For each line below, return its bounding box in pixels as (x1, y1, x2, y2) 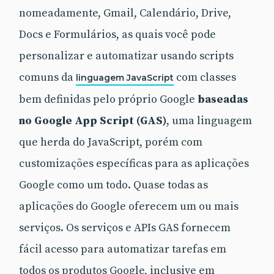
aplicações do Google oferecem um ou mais (19, 199, 239, 213)
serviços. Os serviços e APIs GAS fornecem (19, 220, 231, 235)
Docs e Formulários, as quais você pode (19, 27, 216, 42)
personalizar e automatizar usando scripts (19, 48, 234, 63)
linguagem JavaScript (76, 72, 174, 83)
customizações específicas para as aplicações (19, 156, 249, 171)
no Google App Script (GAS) (19, 113, 166, 128)
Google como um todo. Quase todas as (19, 177, 208, 192)
